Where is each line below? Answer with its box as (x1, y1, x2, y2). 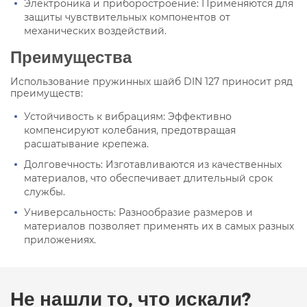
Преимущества (10, 46, 132, 66)
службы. (24, 185, 65, 198)
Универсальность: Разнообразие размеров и (24, 206, 253, 219)
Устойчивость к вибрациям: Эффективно (24, 110, 232, 123)
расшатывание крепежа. (24, 137, 149, 150)
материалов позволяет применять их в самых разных (24, 219, 294, 232)
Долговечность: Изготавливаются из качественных (24, 158, 282, 171)
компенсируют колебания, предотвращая (24, 123, 236, 136)
